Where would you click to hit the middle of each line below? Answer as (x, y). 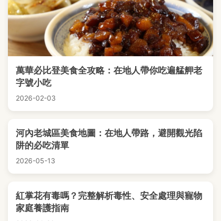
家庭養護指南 (42, 208)
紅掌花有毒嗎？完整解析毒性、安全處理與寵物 (109, 196)
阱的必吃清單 (42, 146)
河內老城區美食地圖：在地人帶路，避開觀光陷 (109, 133)
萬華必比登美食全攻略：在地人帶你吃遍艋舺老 (109, 71)
